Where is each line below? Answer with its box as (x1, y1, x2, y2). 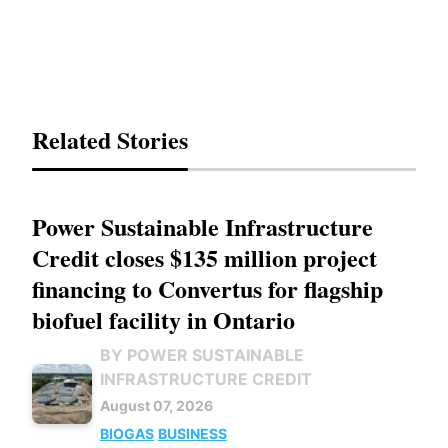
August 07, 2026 (100, 397, 213, 414)
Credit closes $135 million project (32, 240, 377, 275)
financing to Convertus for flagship (32, 271, 383, 306)
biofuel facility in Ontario (32, 302, 295, 337)
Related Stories (32, 122, 188, 157)
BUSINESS (158, 425, 227, 442)
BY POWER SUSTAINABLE (100, 345, 304, 365)
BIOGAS (100, 425, 154, 442)
